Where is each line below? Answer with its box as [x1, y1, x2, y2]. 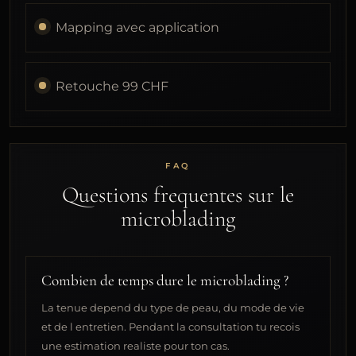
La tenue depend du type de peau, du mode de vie [41, 301, 305, 315]
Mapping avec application [55, 19, 219, 35]
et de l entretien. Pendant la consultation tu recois [41, 320, 300, 334]
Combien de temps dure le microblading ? [41, 271, 289, 291]
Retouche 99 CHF [55, 78, 168, 94]
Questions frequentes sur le [62, 181, 294, 209]
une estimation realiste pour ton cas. [41, 339, 230, 353]
